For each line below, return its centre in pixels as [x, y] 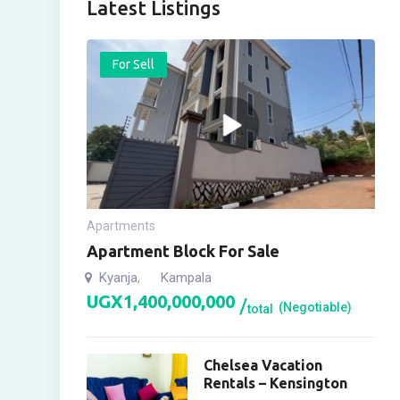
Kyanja [118, 278]
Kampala [186, 278]
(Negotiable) [315, 307]
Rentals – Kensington [276, 383]
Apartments [121, 226]
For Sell [133, 64]
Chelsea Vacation [263, 365]
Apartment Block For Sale [183, 251]
